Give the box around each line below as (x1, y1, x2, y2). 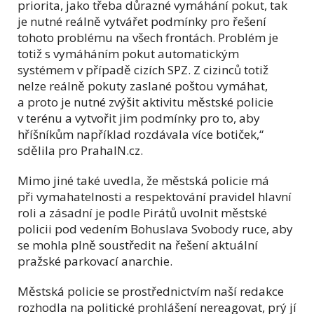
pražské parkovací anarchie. (18, 252, 172, 269)
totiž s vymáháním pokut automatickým (18, 45, 239, 62)
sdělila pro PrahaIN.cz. (18, 142, 143, 158)
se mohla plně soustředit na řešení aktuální (18, 236, 258, 253)
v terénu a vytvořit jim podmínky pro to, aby (18, 109, 260, 126)
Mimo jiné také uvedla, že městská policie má (18, 172, 269, 189)
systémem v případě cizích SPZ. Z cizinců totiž (18, 61, 268, 78)
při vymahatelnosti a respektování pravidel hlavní (18, 188, 292, 205)
